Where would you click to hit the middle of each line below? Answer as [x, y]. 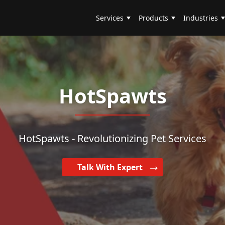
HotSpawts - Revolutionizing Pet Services [113, 138]
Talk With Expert [111, 167]
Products [154, 18]
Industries [201, 18]
